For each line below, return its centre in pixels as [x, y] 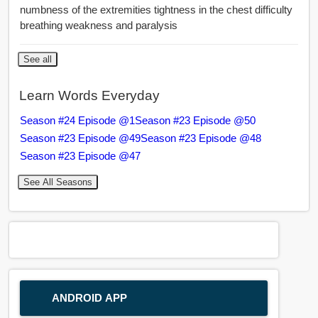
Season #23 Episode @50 [195, 120]
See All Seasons [57, 182]
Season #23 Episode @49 [80, 138]
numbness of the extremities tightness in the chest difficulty [156, 10]
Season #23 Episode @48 [201, 138]
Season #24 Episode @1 [77, 120]
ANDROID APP [90, 297]
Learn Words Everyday [89, 95]
